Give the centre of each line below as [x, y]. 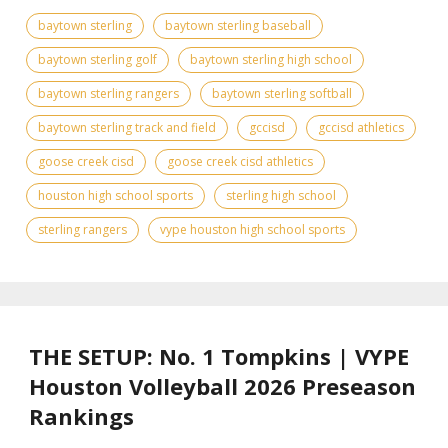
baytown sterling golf [97, 59]
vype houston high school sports [252, 229]
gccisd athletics [361, 127]
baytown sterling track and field [127, 127]
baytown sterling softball [282, 93]
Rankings [81, 415]
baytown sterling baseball [238, 25]
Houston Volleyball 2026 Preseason [222, 385]
